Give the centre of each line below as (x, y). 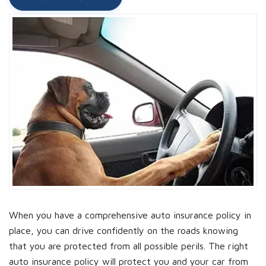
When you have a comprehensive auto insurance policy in (130, 215)
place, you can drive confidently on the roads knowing (123, 231)
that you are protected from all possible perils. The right (129, 246)
